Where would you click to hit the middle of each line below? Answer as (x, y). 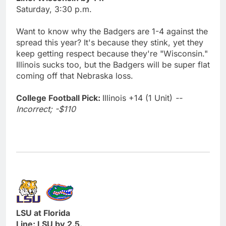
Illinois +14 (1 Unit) (139, 98)
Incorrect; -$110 (46, 109)
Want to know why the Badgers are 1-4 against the (112, 31)
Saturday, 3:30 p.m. (54, 9)
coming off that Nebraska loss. (75, 75)
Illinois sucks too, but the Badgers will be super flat (113, 64)
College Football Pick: (59, 98)
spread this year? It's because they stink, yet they (110, 42)
